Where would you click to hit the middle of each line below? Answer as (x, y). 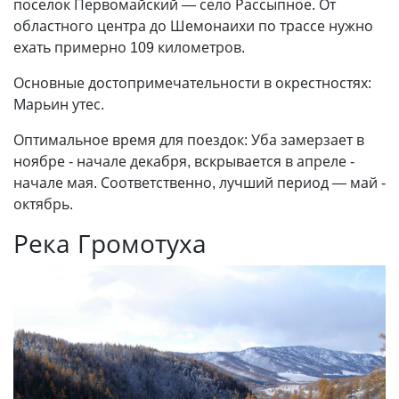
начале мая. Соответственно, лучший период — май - (199, 182)
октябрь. (43, 204)
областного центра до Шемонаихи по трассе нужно (193, 25)
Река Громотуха (110, 243)
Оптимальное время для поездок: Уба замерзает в (189, 139)
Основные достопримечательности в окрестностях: (192, 82)
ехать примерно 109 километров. (129, 47)
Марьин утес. (59, 104)
